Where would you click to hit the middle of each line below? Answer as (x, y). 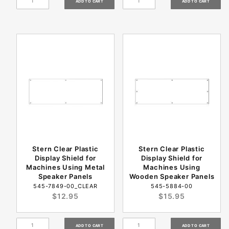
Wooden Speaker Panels (172, 176)
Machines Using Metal (65, 167)
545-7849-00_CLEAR (65, 186)
